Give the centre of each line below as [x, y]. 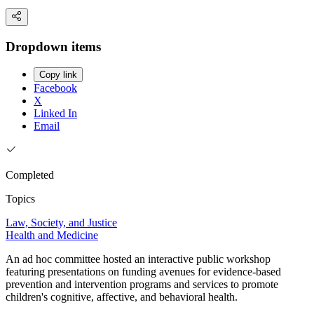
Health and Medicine [52, 235]
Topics [20, 199]
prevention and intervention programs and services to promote [142, 285]
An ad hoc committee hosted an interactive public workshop [138, 259]
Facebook [55, 88]
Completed [30, 175]
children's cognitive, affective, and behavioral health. [122, 297]
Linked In [55, 114]
